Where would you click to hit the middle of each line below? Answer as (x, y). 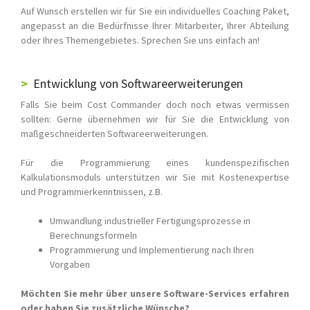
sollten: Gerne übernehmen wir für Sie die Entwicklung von (155, 119)
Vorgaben (70, 265)
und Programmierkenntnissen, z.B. (92, 192)
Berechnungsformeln (93, 236)
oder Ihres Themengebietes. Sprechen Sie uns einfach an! (140, 40)
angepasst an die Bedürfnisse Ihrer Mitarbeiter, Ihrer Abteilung (155, 26)
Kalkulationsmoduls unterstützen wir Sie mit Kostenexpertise (155, 177)
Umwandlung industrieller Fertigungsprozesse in (150, 221)
